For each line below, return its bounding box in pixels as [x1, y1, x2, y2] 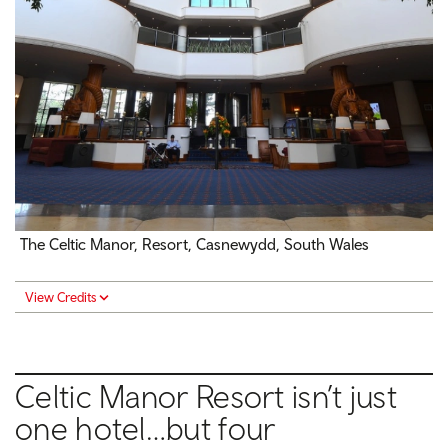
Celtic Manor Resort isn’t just [15, 377, 397, 416]
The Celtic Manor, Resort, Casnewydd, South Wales [20, 235, 369, 254]
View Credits [25, 289, 96, 306]
